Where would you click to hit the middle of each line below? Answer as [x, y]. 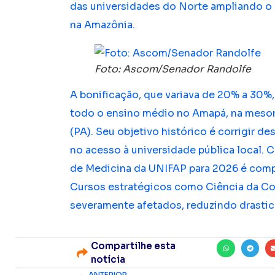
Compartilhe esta [133, 246]
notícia [108, 259]
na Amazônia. [103, 25]
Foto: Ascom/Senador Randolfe [173, 69]
